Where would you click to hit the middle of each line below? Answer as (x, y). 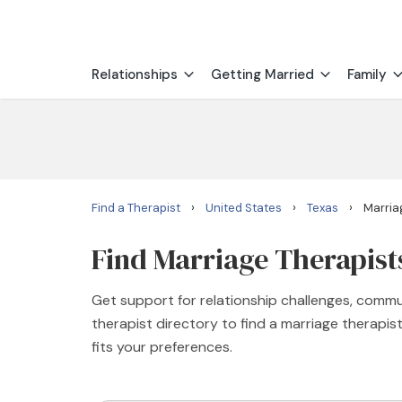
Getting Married (262, 74)
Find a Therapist (136, 208)
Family (367, 74)
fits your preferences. (162, 347)
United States (244, 208)
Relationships (135, 74)
